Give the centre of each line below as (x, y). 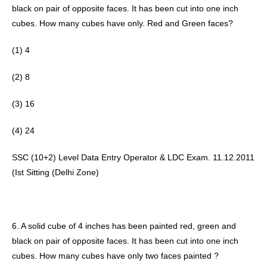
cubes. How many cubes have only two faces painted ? (117, 256)
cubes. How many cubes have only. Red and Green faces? (124, 23)
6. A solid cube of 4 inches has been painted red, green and (124, 226)
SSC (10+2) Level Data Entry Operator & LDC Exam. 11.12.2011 (133, 157)
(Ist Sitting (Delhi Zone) (57, 172)
